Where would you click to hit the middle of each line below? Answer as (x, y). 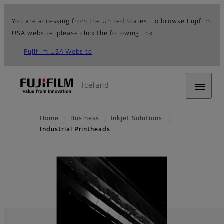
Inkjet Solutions (137, 119)
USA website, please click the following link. (84, 34)
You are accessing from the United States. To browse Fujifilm (112, 22)
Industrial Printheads (75, 130)
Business (85, 119)
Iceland (96, 86)
